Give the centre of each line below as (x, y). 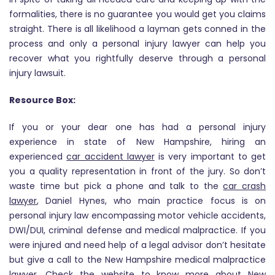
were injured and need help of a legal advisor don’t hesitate (137, 245)
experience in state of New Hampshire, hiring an (137, 142)
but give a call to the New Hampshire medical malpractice (137, 260)
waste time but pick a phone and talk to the (116, 186)
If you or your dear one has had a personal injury (137, 127)
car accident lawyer (110, 157)
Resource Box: (42, 100)
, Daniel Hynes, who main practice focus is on (151, 201)
